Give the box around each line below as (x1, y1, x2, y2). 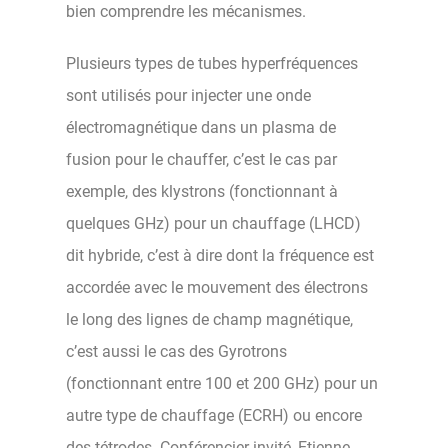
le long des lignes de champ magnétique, (66, 309, 353, 329)
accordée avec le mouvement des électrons (66, 277, 368, 297)
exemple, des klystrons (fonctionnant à (66, 181, 338, 201)
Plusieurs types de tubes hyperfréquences (66, 53, 358, 73)
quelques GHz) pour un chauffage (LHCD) (66, 213, 361, 233)
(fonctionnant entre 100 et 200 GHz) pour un (66, 373, 378, 393)
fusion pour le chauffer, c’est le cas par (66, 149, 337, 169)
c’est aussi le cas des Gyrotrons (66, 341, 287, 361)
